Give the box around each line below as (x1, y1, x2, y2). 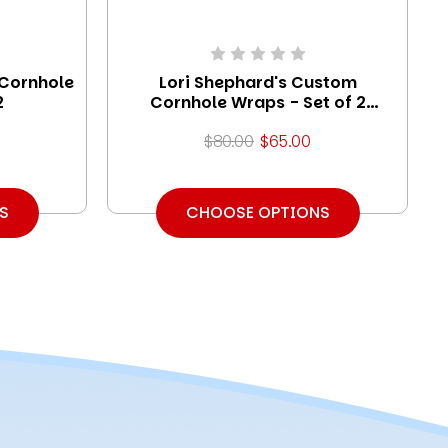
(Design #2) (206, 110, 309, 134)
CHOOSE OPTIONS (185, 200, 330, 224)
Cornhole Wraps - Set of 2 (149, 90, 366, 114)
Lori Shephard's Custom (158, 70, 357, 94)
